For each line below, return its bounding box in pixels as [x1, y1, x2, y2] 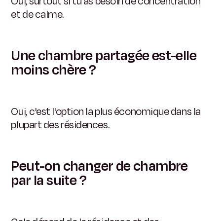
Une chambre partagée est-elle [11, 45, 197, 66]
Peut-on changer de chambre [11, 156, 188, 176]
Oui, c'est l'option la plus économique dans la [11, 104, 201, 119]
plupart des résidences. [11, 117, 110, 132]
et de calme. [11, 6, 64, 22]
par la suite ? [11, 170, 87, 190]
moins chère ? [11, 60, 96, 80]
